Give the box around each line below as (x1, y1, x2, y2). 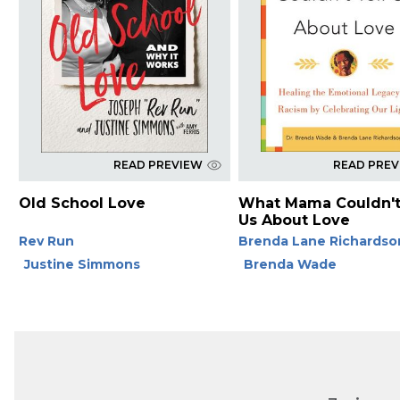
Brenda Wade (244, 255, 337, 272)
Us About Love (238, 211, 351, 229)
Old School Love (18, 194, 146, 212)
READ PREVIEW (112, 157, 203, 171)
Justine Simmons (23, 255, 140, 272)
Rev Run (18, 232, 74, 249)
